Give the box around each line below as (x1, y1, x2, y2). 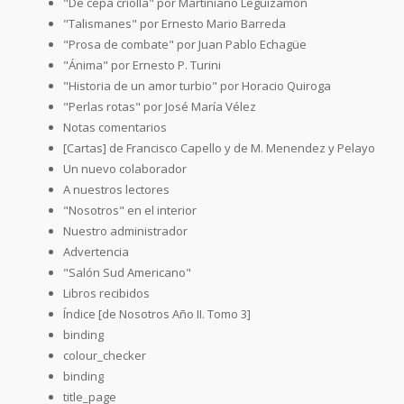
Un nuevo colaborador (63, 160, 187, 177)
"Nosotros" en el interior (63, 201, 197, 218)
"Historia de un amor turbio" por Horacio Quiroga (63, 77, 331, 94)
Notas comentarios (63, 118, 167, 135)
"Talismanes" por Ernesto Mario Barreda (63, 14, 286, 32)
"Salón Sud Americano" (63, 263, 191, 280)
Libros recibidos (63, 284, 150, 301)
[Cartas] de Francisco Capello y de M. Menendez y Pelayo (63, 139, 375, 156)
